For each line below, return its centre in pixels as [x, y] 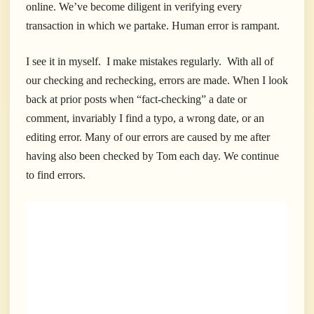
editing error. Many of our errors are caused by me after [148, 137]
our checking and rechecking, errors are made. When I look [157, 81]
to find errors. [56, 175]
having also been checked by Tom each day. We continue [152, 156]
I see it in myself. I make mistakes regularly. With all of [150, 62]
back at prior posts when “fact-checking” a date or [136, 100]
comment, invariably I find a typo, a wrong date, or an [145, 118]
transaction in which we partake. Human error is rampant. [153, 26]
